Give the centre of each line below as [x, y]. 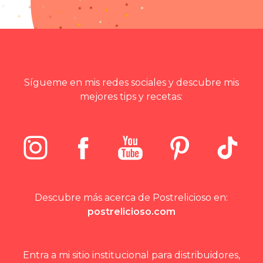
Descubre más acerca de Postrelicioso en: [131, 198]
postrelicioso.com [131, 212]
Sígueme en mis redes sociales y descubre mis [131, 83]
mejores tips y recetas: [131, 97]
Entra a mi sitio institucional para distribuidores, [131, 255]
